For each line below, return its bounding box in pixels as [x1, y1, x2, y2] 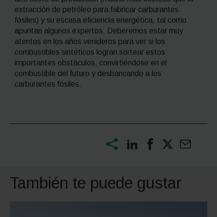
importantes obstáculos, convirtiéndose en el [15, 58, 167, 67]
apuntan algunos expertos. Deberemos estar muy [15, 26, 183, 35]
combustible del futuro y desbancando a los [15, 69, 161, 77]
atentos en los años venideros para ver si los [15, 37, 165, 46]
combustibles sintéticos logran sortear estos [15, 47, 165, 56]
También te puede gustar [10, 174, 182, 192]
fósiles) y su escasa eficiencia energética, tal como [15, 15, 186, 24]
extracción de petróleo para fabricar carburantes [15, 5, 179, 14]
